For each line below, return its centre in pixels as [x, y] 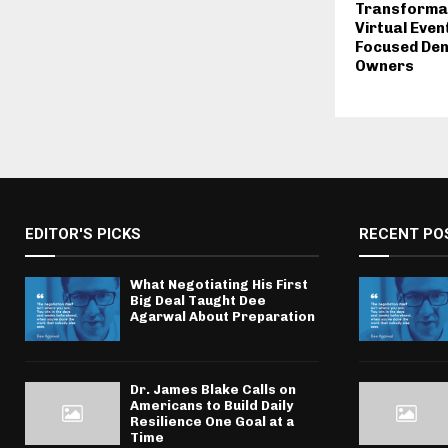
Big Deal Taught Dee [198, 301]
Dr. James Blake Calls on [213, 389]
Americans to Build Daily [211, 405]
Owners [384, 66]
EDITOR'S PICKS [83, 234]
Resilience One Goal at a [212, 421]
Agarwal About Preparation [222, 317]
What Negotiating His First [219, 285]
